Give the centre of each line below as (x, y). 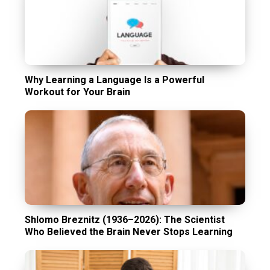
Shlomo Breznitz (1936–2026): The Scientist (125, 220)
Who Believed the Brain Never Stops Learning (129, 232)
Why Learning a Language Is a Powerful (115, 80)
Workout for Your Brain (79, 92)
